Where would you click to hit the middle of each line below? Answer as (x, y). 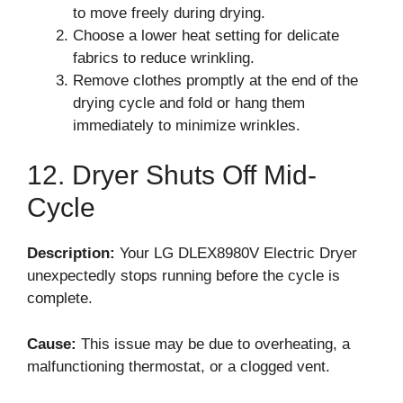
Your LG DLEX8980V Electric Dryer (236, 253)
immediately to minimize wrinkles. (187, 125)
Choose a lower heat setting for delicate (206, 35)
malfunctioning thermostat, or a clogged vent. (179, 366)
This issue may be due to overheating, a (213, 344)
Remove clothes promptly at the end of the (215, 80)
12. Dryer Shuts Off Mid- (172, 175)
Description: (71, 253)
